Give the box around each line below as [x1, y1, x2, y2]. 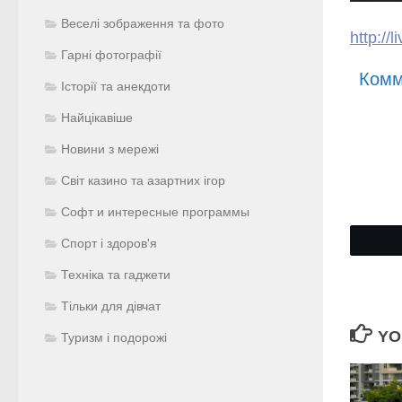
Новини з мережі [61, 142, 159, 156]
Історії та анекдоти [61, 79, 170, 93]
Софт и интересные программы [61, 205, 249, 219]
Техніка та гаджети [61, 267, 170, 282]
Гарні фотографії [61, 48, 162, 62]
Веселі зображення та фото [61, 16, 224, 31]
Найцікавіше [61, 110, 133, 125]
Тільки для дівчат [61, 299, 161, 313]
